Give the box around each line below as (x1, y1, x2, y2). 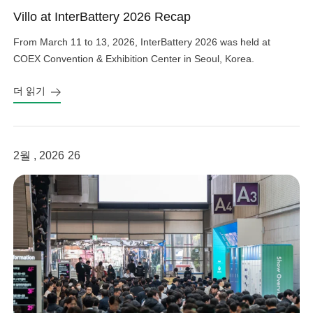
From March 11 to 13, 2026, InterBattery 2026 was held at (13, 36, 271, 48)
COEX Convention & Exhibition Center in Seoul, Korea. (13, 53, 255, 65)
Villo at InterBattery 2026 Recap (13, 10, 191, 24)
